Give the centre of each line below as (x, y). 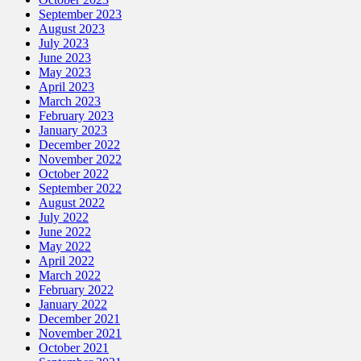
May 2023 (65, 73)
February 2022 (76, 290)
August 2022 (72, 203)
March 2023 (70, 102)
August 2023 (72, 29)
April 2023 (66, 87)
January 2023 (73, 131)
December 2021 (79, 319)
